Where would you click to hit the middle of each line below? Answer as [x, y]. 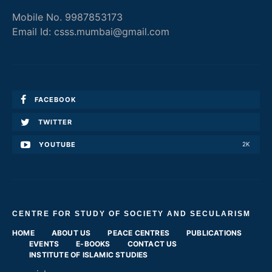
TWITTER [55, 122]
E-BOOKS [93, 243]
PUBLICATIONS [214, 233]
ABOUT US [71, 233]
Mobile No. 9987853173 [67, 17]
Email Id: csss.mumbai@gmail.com [91, 31]
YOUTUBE [57, 144]
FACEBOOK [56, 99]
